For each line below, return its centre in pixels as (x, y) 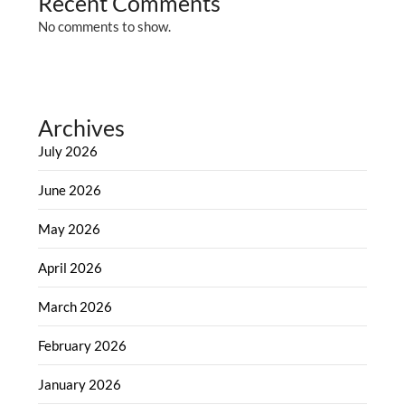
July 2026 (68, 151)
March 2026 (75, 306)
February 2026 (83, 345)
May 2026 (70, 228)
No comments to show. (105, 26)
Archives (82, 127)
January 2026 (80, 384)
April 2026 (71, 267)
